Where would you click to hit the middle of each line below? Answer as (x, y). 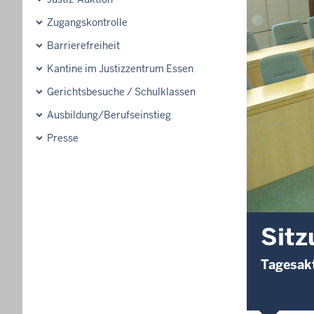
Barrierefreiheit (83, 46)
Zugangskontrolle (87, 22)
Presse (63, 138)
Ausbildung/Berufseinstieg (109, 115)
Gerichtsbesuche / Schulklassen (121, 92)
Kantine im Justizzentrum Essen (120, 69)
